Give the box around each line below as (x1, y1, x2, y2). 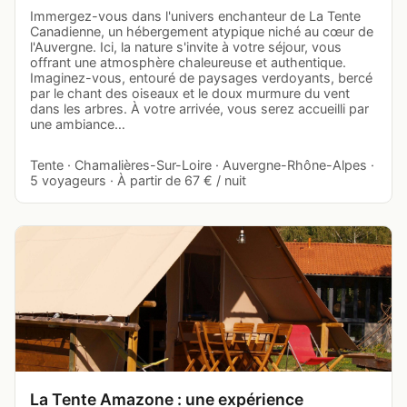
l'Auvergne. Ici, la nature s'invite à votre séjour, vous (30, 38, 342, 55)
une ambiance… (30, 115, 125, 132)
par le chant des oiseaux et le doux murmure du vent (30, 84, 350, 101)
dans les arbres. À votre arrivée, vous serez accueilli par (30, 100, 369, 116)
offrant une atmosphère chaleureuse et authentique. (30, 54, 346, 70)
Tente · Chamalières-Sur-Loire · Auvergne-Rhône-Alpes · (30, 156, 374, 173)
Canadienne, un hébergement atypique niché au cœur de (30, 23, 373, 39)
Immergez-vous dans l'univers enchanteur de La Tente (30, 7, 361, 24)
